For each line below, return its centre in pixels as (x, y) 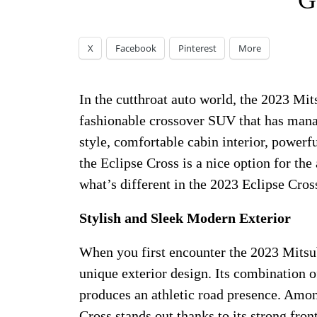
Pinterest (197, 48)
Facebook (136, 48)
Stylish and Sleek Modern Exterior (185, 218)
